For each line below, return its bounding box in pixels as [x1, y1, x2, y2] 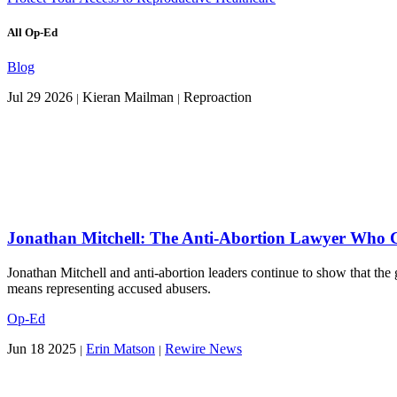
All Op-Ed [7, 26, 58, 40]
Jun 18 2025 [7, 340, 76, 356]
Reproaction [180, 90, 252, 105]
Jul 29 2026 [7, 90, 73, 105]
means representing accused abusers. [7, 280, 211, 296]
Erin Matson [86, 340, 155, 356]
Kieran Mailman [79, 90, 177, 105]
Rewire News [165, 340, 242, 356]
